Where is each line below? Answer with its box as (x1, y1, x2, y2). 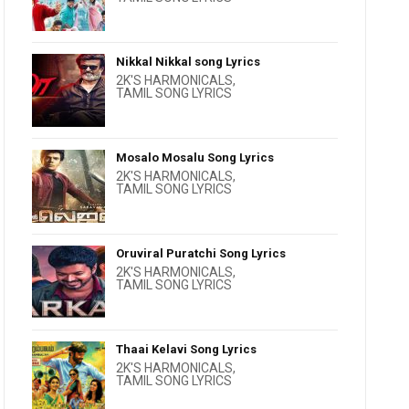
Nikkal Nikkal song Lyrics (116, 55, 261, 68)
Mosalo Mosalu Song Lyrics (116, 151, 275, 164)
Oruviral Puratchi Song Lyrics (116, 246, 287, 260)
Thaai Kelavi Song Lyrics (116, 342, 257, 356)
